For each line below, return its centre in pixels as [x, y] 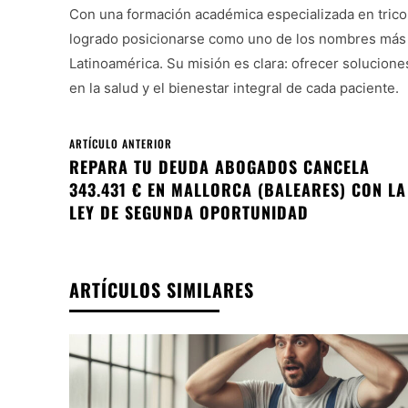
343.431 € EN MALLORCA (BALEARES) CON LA [238, 190]
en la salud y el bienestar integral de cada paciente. [234, 88]
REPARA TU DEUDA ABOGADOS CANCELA [219, 167]
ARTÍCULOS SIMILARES [162, 290]
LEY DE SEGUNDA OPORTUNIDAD [189, 213]
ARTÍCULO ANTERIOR [121, 144]
